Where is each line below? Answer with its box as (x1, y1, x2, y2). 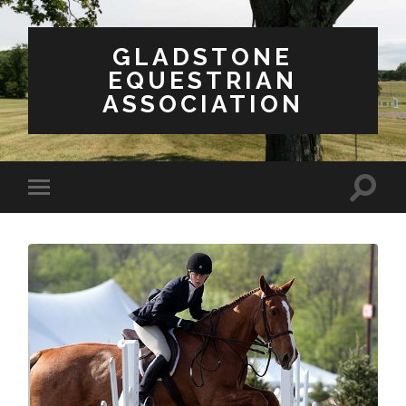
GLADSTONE (112, 43, 294, 71)
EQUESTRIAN (108, 66, 298, 94)
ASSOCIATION (101, 90, 304, 118)
